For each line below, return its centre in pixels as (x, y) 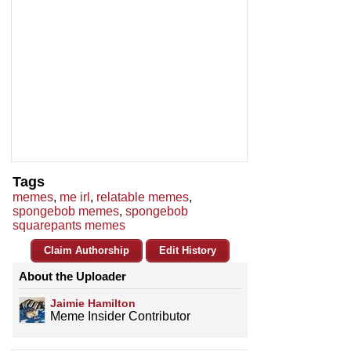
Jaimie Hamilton (93, 304)
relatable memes (143, 197)
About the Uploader (72, 277)
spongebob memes (66, 212)
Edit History (188, 251)
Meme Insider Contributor (120, 317)
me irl (75, 197)
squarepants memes (69, 226)
